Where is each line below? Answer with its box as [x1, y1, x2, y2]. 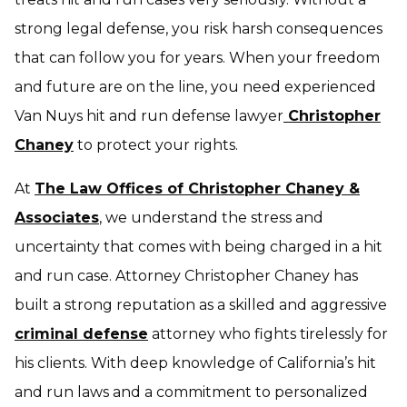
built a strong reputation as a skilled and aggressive [15, 296, 387, 313]
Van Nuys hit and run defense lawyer [15, 107, 283, 124]
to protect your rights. [74, 136, 238, 154]
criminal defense [15, 325, 148, 342]
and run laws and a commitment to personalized [15, 383, 368, 401]
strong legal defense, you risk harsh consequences [15, 20, 382, 37]
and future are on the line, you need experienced [15, 78, 376, 95]
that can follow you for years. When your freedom [15, 49, 380, 66]
